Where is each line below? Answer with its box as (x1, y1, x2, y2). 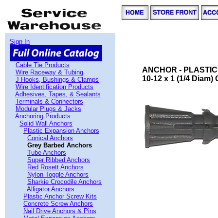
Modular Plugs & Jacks (16, 105, 81, 112)
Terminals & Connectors (16, 98, 83, 105)
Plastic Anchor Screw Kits (23, 193, 97, 200)
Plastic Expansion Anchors (23, 127, 99, 134)
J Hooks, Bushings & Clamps (16, 76, 99, 83)
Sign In (10, 38, 30, 45)
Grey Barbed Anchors (27, 142, 92, 149)
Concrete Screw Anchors (23, 200, 93, 207)
